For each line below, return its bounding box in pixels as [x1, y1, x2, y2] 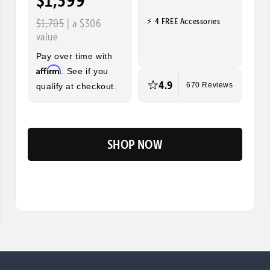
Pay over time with [36, 51, 113, 61]
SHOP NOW [107, 136, 163, 152]
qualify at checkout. [36, 81, 117, 91]
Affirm [36, 64, 61, 75]
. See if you [61, 66, 108, 76]
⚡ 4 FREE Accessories [146, 16, 221, 27]
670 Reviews [186, 81, 233, 89]
